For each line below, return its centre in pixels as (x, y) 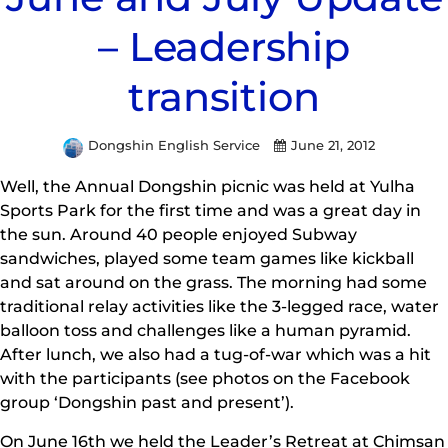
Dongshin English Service (176, 145)
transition (224, 97)
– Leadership (224, 47)
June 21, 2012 (333, 145)
